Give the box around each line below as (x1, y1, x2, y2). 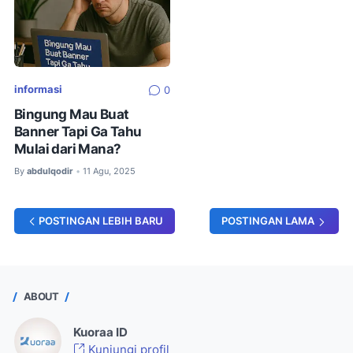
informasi (14, 84, 62, 96)
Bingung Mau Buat (14, 106, 129, 122)
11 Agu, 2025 (83, 165, 136, 176)
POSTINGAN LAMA (221, 214, 314, 227)
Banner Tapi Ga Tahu (14, 123, 142, 139)
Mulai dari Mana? (14, 140, 121, 157)
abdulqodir (27, 165, 73, 176)
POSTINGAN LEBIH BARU (39, 214, 163, 227)
